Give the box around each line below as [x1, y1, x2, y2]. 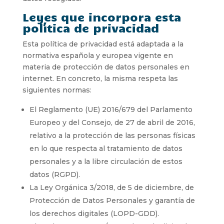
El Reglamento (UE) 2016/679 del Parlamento [29, 104, 192, 114]
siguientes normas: [22, 85, 91, 94]
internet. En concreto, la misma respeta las [22, 73, 178, 83]
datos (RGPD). [29, 169, 80, 179]
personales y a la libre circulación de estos [29, 156, 182, 166]
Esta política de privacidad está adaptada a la [22, 39, 183, 48]
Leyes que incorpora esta [22, 9, 181, 24]
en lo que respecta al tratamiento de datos [29, 143, 182, 153]
